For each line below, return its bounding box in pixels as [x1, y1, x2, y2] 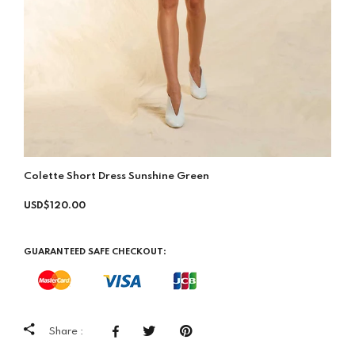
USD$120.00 [24, 201, 86, 212]
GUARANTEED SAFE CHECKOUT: [24, 247, 166, 258]
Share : [48, 326, 84, 338]
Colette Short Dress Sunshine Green [24, 171, 209, 182]
